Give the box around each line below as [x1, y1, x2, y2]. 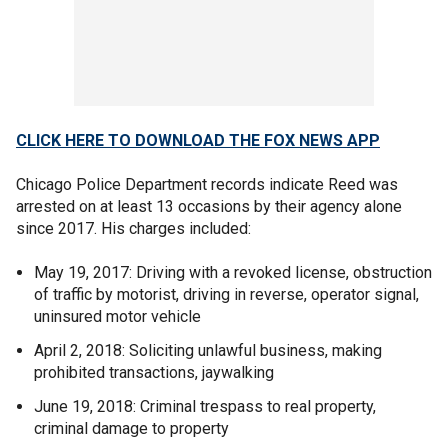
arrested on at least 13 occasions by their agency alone [16, 197, 402, 217]
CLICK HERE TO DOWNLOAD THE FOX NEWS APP [16, 131, 380, 151]
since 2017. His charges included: [16, 219, 251, 239]
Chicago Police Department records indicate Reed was [16, 175, 398, 195]
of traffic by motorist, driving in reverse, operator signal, [34, 285, 419, 305]
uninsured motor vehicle [34, 307, 201, 327]
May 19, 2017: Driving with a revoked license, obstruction [34, 263, 432, 283]
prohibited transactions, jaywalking [34, 363, 274, 383]
